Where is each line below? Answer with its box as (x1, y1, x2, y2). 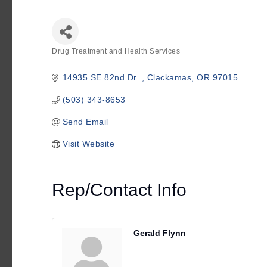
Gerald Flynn (133, 228, 186, 238)
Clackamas (147, 73, 191, 82)
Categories (51, 55, 92, 64)
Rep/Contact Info (52, 180, 187, 200)
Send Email (62, 117, 108, 126)
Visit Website (62, 139, 114, 148)
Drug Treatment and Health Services (52, 47, 180, 55)
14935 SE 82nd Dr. (62, 73, 142, 82)
